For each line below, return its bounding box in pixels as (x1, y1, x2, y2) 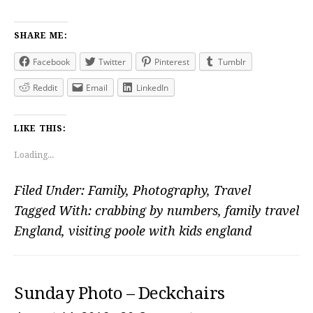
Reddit (33, 82, 57, 94)
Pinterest (154, 56, 189, 68)
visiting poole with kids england (68, 224, 252, 238)
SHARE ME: (14, 31, 68, 41)
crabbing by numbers (95, 203, 218, 218)
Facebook (33, 56, 70, 68)
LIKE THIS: (14, 124, 66, 133)
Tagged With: (14, 203, 95, 218)
